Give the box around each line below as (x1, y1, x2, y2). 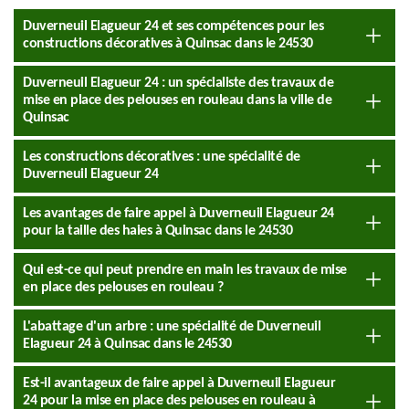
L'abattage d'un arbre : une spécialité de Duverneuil (23, 320, 320, 334)
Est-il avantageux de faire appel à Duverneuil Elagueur (23, 376, 335, 391)
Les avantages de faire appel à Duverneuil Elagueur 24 (23, 206, 334, 221)
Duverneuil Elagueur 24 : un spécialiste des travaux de (23, 76, 333, 90)
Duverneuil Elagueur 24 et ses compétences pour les (23, 19, 323, 34)
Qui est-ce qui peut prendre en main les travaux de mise (23, 263, 347, 278)
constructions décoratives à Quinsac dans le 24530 (23, 37, 313, 51)
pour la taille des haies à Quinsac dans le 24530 (23, 224, 292, 238)
